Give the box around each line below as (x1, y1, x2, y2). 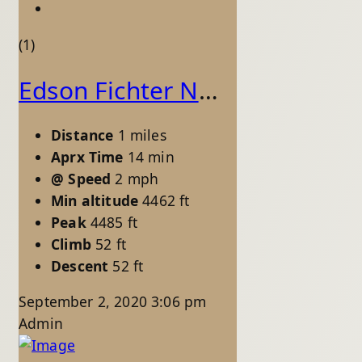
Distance (51, 124, 114, 145)
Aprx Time (51, 146, 124, 166)
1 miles (117, 124, 166, 145)
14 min (127, 146, 175, 166)
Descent (51, 255, 109, 276)
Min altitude (51, 190, 139, 210)
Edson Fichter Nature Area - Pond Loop (198, 73, 218, 107)
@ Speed (51, 168, 112, 188)
